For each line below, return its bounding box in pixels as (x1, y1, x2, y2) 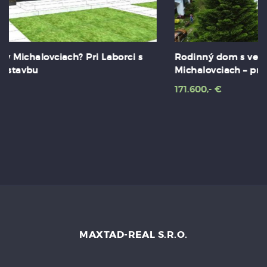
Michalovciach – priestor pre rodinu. (18, 64, 184, 76)
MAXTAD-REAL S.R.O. (79, 228, 188, 241)
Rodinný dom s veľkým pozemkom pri (18, 51, 197, 63)
